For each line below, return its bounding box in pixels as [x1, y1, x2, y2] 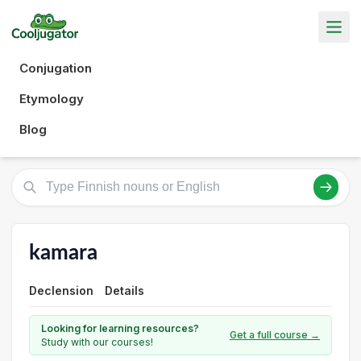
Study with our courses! [41, 335, 153, 348]
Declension [29, 283, 93, 297]
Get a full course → [230, 329, 320, 341]
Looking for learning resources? [41, 322, 199, 334]
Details [105, 283, 144, 297]
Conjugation [19, 60, 92, 76]
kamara [29, 242, 98, 263]
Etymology [19, 90, 84, 106]
